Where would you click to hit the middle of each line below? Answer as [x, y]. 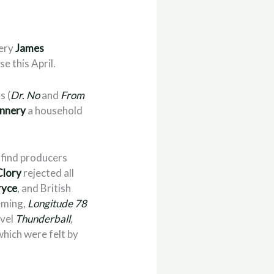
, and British [44, 188]
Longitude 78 [57, 204]
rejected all [48, 173]
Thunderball [43, 219]
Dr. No [25, 95]
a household [54, 111]
